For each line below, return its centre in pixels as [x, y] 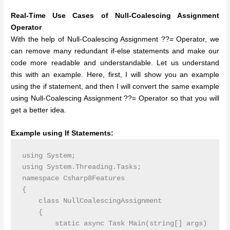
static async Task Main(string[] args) [114, 224]
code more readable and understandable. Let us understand [115, 63]
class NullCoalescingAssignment [92, 201]
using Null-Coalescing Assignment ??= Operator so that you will [115, 99]
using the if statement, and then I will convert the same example [115, 87]
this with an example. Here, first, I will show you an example [115, 75]
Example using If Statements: [62, 133]
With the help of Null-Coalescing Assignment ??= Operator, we [115, 40]
